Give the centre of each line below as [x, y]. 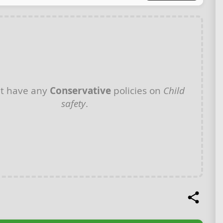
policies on [137, 90]
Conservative [80, 90]
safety [73, 103]
